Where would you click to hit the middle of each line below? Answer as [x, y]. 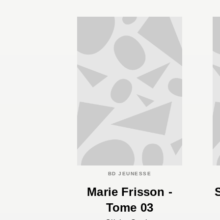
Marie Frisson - [130, 192]
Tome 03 [130, 207]
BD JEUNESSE [130, 174]
